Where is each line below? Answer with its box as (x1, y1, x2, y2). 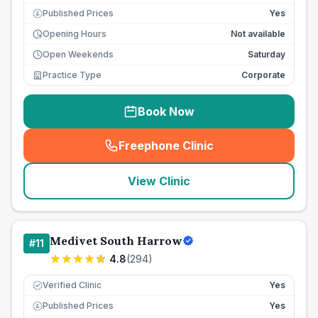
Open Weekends (43, 49, 114, 60)
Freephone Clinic (119, 138, 214, 153)
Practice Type (43, 70, 102, 80)
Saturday (248, 49, 285, 60)
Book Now (138, 104, 194, 119)
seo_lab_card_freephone (162, 146, 304, 160)
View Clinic (128, 174, 190, 188)
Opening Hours (43, 28, 106, 39)
